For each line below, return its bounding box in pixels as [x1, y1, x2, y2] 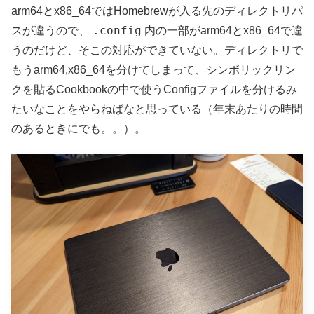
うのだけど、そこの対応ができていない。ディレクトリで [11, 43, 303, 56]
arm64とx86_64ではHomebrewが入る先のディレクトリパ [11, 4, 303, 17]
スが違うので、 [11, 24, 93, 36]
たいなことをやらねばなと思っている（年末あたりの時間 [11, 102, 303, 115]
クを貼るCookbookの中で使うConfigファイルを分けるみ [11, 83, 297, 95]
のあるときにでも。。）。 [11, 122, 146, 135]
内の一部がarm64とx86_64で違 [142, 24, 303, 36]
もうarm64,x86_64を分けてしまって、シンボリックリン [11, 63, 296, 76]
